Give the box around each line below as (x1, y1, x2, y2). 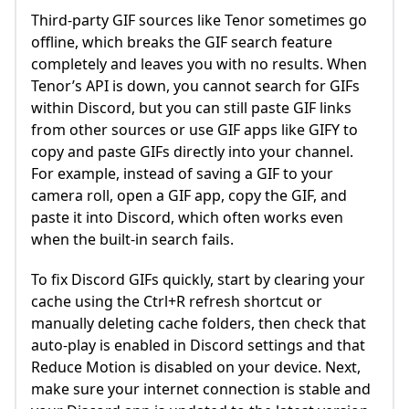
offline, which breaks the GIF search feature (31, 32, 332, 53)
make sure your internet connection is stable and (31, 379, 371, 400)
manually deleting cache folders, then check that (31, 313, 366, 334)
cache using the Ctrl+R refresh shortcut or (31, 291, 322, 312)
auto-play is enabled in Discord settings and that (31, 335, 365, 356)
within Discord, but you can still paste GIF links (31, 98, 351, 119)
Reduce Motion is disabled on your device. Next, (31, 357, 361, 378)
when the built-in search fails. (31, 229, 234, 250)
